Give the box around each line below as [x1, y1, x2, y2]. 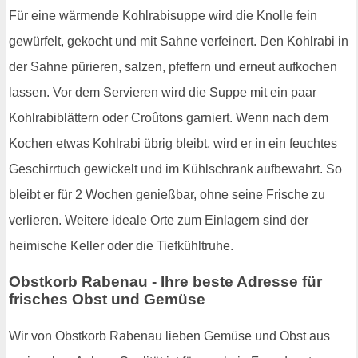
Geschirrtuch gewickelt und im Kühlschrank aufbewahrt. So [9, 161, 342, 176]
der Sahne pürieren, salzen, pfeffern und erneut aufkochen [9, 59, 337, 74]
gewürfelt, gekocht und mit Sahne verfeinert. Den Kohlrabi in [9, 34, 348, 48]
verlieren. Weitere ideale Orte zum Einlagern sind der [9, 213, 308, 227]
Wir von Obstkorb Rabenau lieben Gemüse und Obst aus [9, 329, 330, 344]
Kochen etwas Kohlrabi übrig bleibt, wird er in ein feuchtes [9, 136, 337, 150]
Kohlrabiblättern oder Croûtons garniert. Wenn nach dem [9, 110, 328, 125]
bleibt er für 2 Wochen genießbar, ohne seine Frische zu [9, 187, 325, 201]
